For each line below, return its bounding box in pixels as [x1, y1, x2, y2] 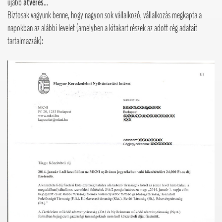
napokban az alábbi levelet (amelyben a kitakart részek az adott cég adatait [7, 21, 197, 35]
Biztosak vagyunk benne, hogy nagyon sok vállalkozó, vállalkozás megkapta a [7, 8, 202, 22]
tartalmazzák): [7, 34, 43, 48]
